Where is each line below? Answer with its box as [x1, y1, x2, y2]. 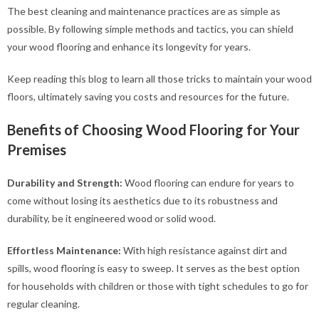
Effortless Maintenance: [7, 244, 121, 256]
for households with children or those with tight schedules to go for [7, 279, 308, 292]
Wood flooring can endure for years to [122, 176, 294, 189]
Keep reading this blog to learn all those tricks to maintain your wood [7, 72, 312, 85]
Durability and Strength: [7, 176, 122, 189]
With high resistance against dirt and [121, 244, 287, 256]
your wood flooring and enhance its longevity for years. [7, 40, 251, 53]
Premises [7, 140, 66, 158]
